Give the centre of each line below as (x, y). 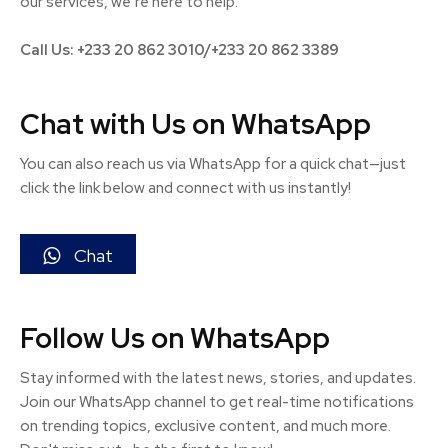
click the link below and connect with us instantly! (185, 188)
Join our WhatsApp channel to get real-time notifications (217, 402)
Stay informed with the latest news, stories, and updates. (218, 378)
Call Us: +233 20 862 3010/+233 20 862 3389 (179, 50)
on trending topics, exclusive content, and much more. (205, 426)
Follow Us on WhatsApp (175, 338)
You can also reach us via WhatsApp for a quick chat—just (213, 164)
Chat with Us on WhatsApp (195, 124)
